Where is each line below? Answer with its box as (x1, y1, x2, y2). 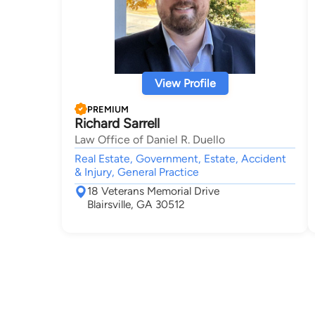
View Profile (154, 77, 216, 90)
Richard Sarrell (75, 115, 160, 131)
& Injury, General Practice (75, 165, 199, 179)
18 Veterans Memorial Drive (87, 184, 219, 198)
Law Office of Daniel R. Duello (75, 133, 225, 146)
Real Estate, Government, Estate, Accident (75, 152, 286, 165)
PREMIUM (87, 103, 129, 115)
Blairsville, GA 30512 (87, 198, 185, 211)
